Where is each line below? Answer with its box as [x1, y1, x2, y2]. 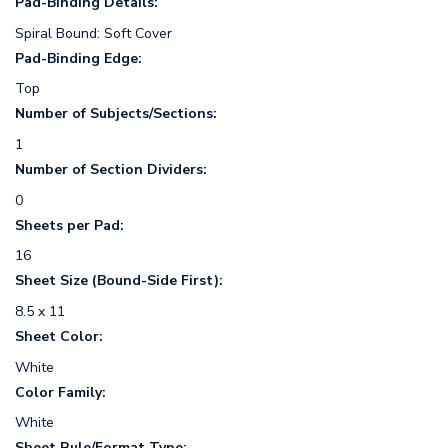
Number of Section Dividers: [15, 159, 207, 179]
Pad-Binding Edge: [15, 48, 142, 68]
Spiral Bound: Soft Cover [15, 23, 172, 43]
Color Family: [15, 382, 106, 402]
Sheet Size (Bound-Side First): [15, 271, 223, 291]
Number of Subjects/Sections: [15, 104, 217, 124]
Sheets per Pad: [15, 215, 124, 235]
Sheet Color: [15, 327, 103, 347]
